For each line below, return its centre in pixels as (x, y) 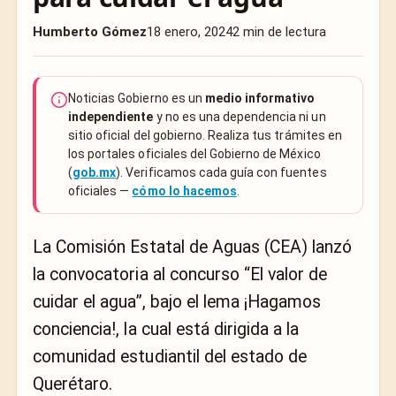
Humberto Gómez (90, 32)
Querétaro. (73, 384)
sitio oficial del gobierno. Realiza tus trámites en (205, 135)
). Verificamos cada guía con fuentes (221, 172)
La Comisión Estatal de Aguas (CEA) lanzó (193, 247)
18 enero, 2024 (190, 32)
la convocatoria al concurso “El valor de (180, 274)
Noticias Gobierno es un (137, 98)
